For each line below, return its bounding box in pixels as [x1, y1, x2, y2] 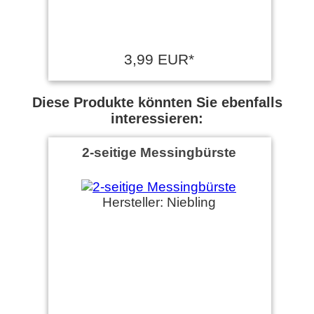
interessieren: [111, 110, 203, 126]
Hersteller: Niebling [102, 194, 216, 210]
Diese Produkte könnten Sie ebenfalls [32, 94, 282, 110]
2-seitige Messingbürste [81, 144, 236, 160]
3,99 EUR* [123, 50, 194, 67]
